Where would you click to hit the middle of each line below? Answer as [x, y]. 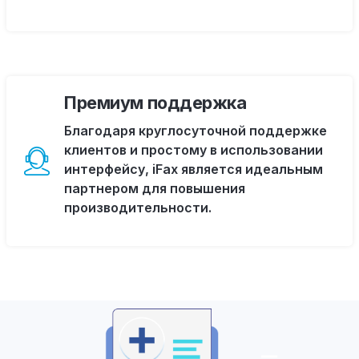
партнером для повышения [155, 188]
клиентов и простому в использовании [194, 150]
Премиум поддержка [155, 103]
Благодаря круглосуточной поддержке [196, 131]
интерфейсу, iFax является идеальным [194, 169]
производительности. [138, 208]
